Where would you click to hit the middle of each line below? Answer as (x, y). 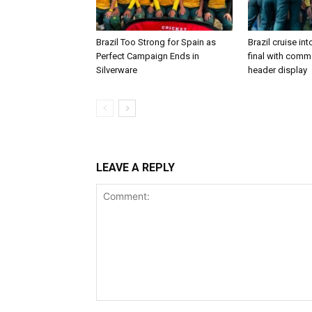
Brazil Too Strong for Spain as (156, 42)
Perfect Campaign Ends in (148, 56)
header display (278, 70)
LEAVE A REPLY (135, 168)
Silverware (117, 70)
